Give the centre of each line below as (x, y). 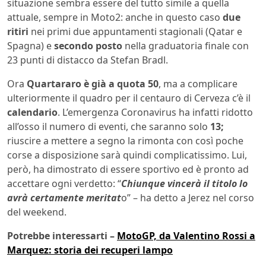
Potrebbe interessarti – (62, 235)
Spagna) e (31, 45)
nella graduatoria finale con (186, 45)
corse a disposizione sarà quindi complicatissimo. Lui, (127, 155)
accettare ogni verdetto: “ (64, 183)
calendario (32, 112)
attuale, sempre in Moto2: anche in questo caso (115, 17)
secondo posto (88, 45)
